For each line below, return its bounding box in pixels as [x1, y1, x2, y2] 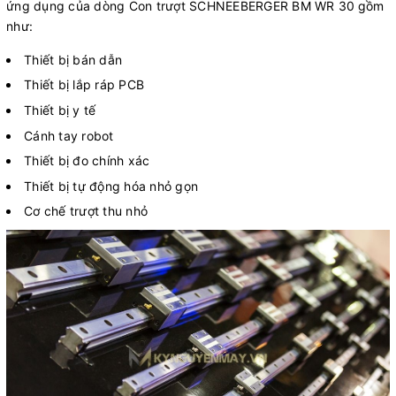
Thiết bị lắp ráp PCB [24, 77, 144, 93]
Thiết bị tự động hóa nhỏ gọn [24, 178, 198, 194]
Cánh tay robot [24, 127, 114, 143]
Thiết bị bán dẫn [24, 51, 122, 67]
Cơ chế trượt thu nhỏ [24, 203, 148, 219]
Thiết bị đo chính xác [24, 153, 150, 169]
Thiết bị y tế [24, 102, 96, 118]
